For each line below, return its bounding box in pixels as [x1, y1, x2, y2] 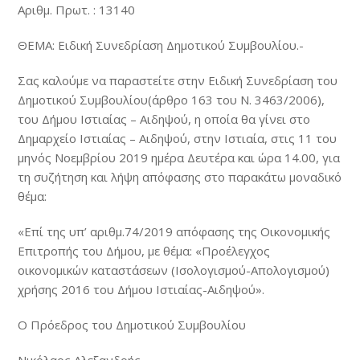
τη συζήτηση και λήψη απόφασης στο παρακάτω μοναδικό [18, 169, 342, 185]
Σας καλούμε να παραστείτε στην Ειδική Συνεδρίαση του [18, 72, 338, 88]
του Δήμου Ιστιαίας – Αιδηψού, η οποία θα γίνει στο [18, 111, 311, 127]
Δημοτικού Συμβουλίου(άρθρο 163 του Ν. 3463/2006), [18, 92, 325, 108]
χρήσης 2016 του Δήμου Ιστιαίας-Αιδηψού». [18, 281, 265, 297]
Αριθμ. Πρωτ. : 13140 [18, 2, 136, 18]
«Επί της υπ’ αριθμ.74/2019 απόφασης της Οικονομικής [18, 223, 331, 239]
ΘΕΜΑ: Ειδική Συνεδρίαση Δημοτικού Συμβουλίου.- [18, 37, 305, 53]
